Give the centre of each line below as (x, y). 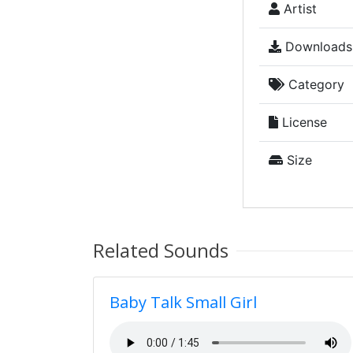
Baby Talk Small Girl (183, 302)
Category (314, 84)
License (302, 122)
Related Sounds (161, 250)
